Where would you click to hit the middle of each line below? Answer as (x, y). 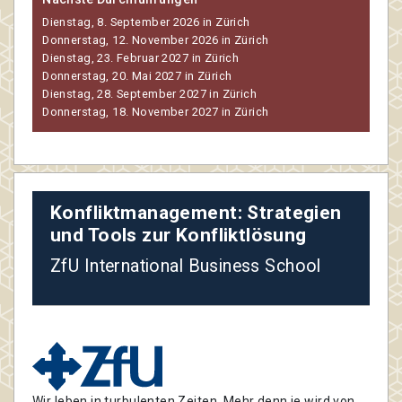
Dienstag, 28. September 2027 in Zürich (150, 94)
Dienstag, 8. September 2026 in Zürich (146, 22)
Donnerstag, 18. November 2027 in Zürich (156, 112)
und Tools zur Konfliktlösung (179, 235)
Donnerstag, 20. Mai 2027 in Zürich (137, 76)
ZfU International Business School (186, 266)
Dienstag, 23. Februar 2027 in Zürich (141, 58)
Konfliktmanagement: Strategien (196, 212)
